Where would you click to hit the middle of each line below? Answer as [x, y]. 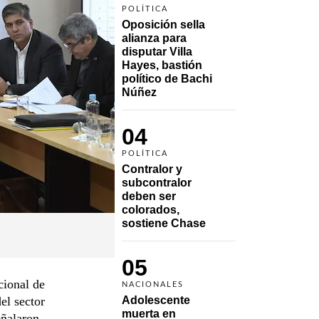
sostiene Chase [164, 223]
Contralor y [152, 169]
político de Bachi [167, 78]
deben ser [149, 196]
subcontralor [157, 182]
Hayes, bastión [162, 65]
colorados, [151, 209]
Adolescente [156, 300]
